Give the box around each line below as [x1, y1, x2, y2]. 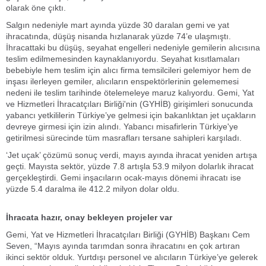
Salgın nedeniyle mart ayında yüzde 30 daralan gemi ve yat [6, 20, 229, 30]
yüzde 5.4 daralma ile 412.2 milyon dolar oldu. [6, 184, 179, 194]
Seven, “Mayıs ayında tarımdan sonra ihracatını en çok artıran [6, 241, 240, 251]
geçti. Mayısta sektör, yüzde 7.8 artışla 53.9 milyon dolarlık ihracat [6, 161, 254, 171]
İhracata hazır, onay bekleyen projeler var [6, 213, 172, 222]
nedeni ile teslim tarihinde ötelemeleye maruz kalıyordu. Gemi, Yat [6, 88, 254, 97]
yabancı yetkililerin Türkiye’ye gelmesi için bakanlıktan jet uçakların [6, 110, 256, 120]
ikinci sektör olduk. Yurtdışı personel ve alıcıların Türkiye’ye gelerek [6, 252, 258, 262]
